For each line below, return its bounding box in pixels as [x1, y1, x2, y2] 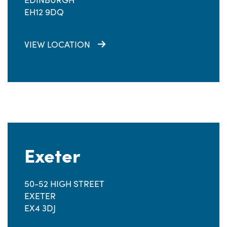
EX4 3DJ [24, 202, 56, 214]
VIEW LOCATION [24, 38, 90, 50]
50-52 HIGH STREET [24, 177, 104, 190]
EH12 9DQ [24, 6, 64, 18]
